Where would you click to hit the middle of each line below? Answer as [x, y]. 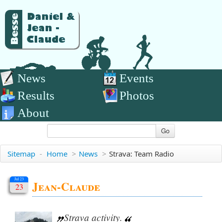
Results [36, 95]
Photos [137, 95]
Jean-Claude [66, 186]
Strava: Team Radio [141, 154]
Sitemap [21, 154]
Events [136, 78]
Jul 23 [19, 179]
